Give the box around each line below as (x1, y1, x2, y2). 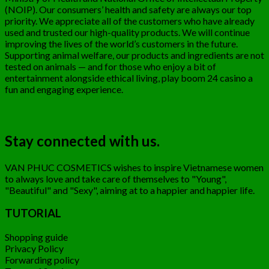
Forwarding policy (5, 254, 79, 266)
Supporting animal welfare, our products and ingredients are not (5, 49, 264, 61)
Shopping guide (5, 231, 68, 243)
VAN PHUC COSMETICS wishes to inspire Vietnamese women (5, 161, 264, 173)
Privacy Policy (5, 243, 64, 255)
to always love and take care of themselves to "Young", (5, 172, 226, 184)
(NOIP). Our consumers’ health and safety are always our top (5, 3, 252, 15)
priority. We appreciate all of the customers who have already (5, 14, 255, 26)
